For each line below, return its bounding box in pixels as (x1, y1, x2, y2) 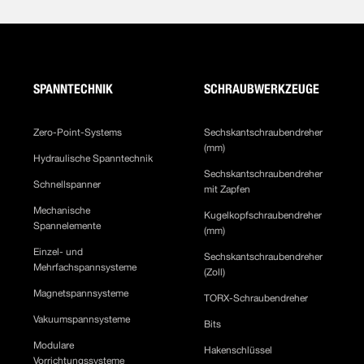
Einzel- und (33, 246, 84, 258)
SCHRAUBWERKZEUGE (204, 81, 320, 97)
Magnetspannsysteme (33, 288, 129, 299)
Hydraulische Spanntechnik (33, 153, 154, 164)
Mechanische (33, 205, 91, 216)
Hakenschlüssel (204, 344, 278, 356)
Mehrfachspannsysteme (33, 262, 140, 273)
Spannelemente (33, 220, 102, 232)
